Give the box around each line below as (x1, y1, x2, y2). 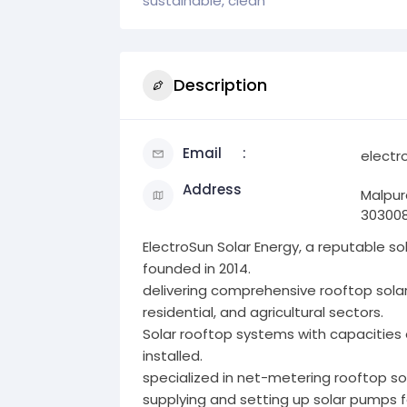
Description (174, 74, 267, 97)
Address (183, 179, 242, 199)
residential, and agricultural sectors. (143, 302, 383, 322)
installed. (143, 345, 203, 365)
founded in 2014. (143, 258, 251, 278)
